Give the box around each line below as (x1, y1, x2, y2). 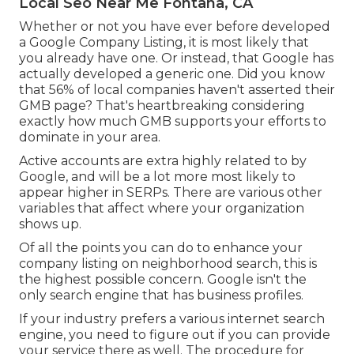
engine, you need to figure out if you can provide (19, 327, 330, 343)
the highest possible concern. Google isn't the (19, 272, 307, 288)
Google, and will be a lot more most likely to (19, 169, 296, 185)
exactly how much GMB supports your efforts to (19, 114, 326, 130)
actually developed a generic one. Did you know (19, 66, 325, 82)
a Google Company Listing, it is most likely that (19, 35, 309, 51)
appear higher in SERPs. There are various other (19, 185, 322, 201)
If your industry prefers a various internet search (19, 311, 325, 327)
